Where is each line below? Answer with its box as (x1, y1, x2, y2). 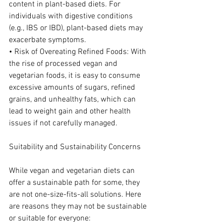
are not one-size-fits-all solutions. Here (9, 190, 143, 200)
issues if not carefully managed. (9, 118, 117, 128)
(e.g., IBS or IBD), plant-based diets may (9, 23, 145, 33)
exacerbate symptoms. (9, 35, 86, 45)
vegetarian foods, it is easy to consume (9, 71, 142, 81)
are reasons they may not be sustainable (9, 202, 149, 212)
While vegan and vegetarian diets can (9, 166, 137, 176)
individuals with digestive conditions (9, 11, 135, 21)
